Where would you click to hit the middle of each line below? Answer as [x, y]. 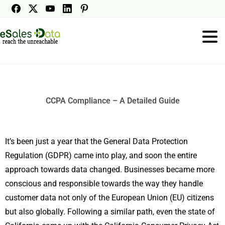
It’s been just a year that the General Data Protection [96, 141]
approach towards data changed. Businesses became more [110, 170]
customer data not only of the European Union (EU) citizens [109, 198]
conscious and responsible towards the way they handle [104, 184]
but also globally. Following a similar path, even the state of [110, 212]
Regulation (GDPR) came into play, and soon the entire [101, 155]
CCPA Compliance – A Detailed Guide [113, 101]
